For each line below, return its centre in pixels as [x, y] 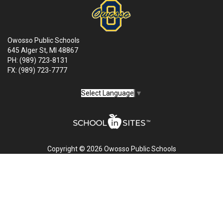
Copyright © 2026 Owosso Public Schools [111, 149]
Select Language [108, 93]
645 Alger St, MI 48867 [43, 50]
